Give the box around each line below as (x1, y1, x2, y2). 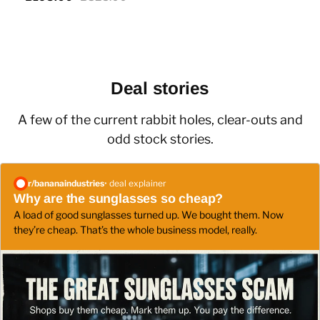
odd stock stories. (106, 131, 214, 147)
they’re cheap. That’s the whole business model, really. (14, 224, 257, 236)
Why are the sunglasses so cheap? (14, 191, 224, 206)
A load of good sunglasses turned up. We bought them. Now (14, 209, 284, 221)
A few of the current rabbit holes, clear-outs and (17, 112, 303, 128)
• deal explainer (104, 178, 166, 189)
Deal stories (110, 78, 210, 98)
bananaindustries (34, 178, 104, 189)
